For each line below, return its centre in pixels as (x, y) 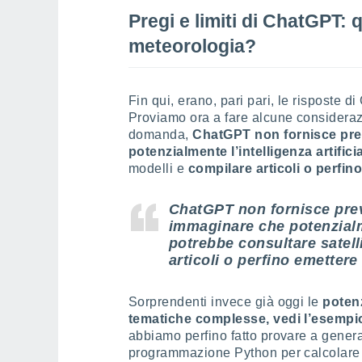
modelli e (158, 168)
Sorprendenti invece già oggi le (226, 302)
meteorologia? (192, 46)
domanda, (161, 135)
